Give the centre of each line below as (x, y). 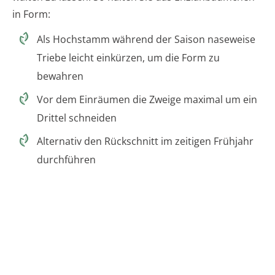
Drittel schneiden (77, 118)
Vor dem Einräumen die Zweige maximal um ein (147, 100)
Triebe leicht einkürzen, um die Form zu (128, 58)
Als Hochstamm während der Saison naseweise (146, 40)
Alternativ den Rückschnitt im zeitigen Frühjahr (145, 141)
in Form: (31, 14)
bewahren (60, 76)
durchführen (66, 160)
